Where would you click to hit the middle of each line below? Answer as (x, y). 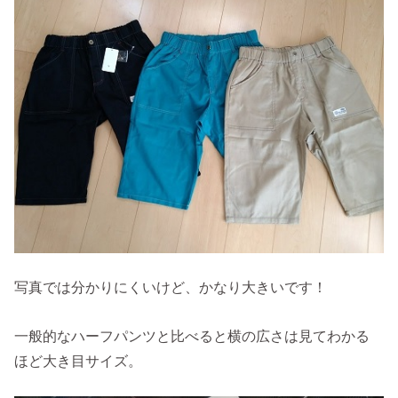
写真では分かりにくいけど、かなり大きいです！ (171, 287)
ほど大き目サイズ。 (79, 360)
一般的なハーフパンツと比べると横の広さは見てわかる (192, 335)
